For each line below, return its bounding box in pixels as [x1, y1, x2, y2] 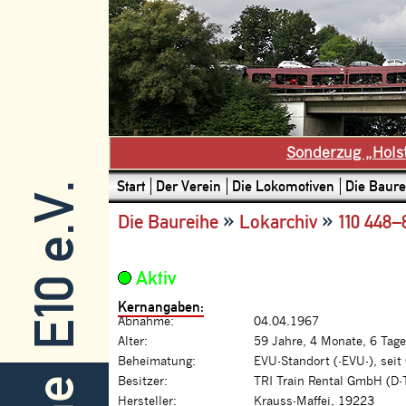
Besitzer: [118, 375, 168, 389]
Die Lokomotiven [232, 178, 334, 195]
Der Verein [156, 178, 221, 195]
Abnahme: [118, 315, 174, 329]
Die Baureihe [118, 210, 218, 234]
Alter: [118, 335, 148, 349]
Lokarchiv [239, 210, 317, 234]
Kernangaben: [118, 298, 204, 316]
